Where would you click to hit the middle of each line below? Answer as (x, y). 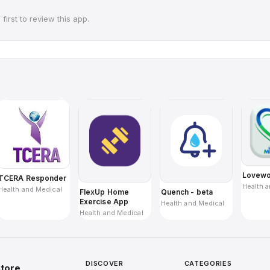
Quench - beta (187, 192)
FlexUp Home (104, 192)
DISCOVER (105, 263)
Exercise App (104, 201)
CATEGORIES (208, 263)
